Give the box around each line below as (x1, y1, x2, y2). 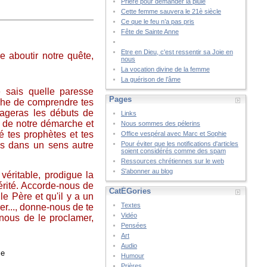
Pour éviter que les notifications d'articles (120, 140, 238, 147)
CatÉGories (108, 187, 151, 195)
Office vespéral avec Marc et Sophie (120, 130, 226, 137)
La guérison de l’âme (120, 76, 181, 83)
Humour (120, 252, 144, 259)
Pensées (120, 222, 147, 229)
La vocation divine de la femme (120, 66, 210, 73)
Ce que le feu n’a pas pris (120, 18, 194, 25)
